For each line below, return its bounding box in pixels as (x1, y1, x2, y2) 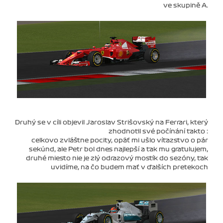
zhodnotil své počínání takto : (109, 128, 208, 134)
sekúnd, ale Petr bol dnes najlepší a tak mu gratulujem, (29, 146, 208, 152)
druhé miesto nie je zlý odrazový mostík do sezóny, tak (26, 155, 208, 161)
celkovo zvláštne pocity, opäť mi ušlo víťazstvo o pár (31, 137, 208, 143)
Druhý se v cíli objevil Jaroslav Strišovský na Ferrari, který (15, 119, 208, 125)
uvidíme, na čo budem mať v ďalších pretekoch (51, 164, 208, 170)
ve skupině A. (163, 2, 208, 8)
